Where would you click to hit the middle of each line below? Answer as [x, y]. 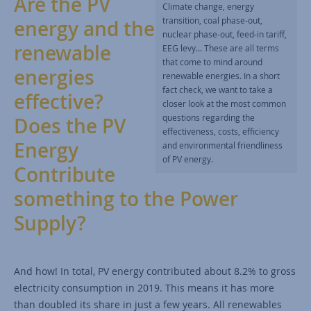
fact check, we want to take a [218, 89]
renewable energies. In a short [221, 75]
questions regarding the [209, 117]
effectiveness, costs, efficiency [221, 131]
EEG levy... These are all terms [221, 48]
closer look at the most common [224, 103]
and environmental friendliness [222, 145]
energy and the [84, 28]
